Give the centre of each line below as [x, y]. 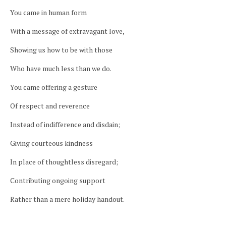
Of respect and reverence [50, 106]
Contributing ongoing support [58, 180]
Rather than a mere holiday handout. [67, 199]
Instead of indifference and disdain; [65, 124]
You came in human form [73, 12]
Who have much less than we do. [61, 68]
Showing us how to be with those [61, 50]
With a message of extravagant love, [67, 31]
